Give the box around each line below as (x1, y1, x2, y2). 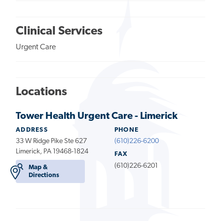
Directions (29, 172, 60, 179)
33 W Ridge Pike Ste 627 (16, 137, 87, 145)
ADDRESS (16, 126, 48, 133)
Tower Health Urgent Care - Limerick (16, 111, 178, 121)
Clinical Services (16, 25, 103, 37)
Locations (16, 86, 67, 98)
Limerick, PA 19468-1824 (16, 147, 88, 155)
